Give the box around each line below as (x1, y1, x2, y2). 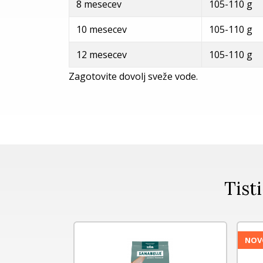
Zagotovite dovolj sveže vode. (69, 69, 198, 83)
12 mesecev (76, 48, 127, 61)
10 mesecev (76, 22, 127, 36)
